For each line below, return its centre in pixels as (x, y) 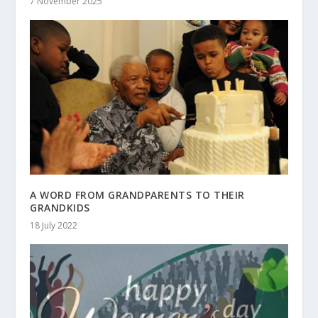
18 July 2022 (54, 226)
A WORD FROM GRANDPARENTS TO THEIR (137, 195)
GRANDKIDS (60, 208)
